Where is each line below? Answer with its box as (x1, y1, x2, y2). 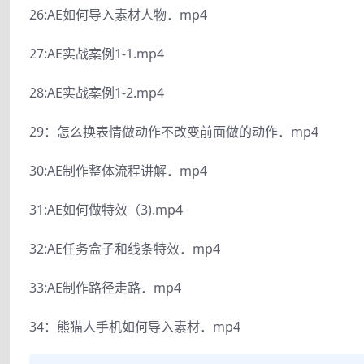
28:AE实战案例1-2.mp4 (29, 83, 164, 102)
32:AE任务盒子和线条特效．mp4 (29, 239, 220, 258)
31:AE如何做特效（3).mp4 (29, 200, 183, 219)
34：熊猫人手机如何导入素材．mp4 (29, 317, 240, 336)
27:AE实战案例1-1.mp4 (29, 44, 164, 63)
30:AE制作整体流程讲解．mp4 (29, 161, 207, 180)
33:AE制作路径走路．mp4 (29, 278, 181, 297)
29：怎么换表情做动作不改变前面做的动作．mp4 (29, 122, 318, 141)
